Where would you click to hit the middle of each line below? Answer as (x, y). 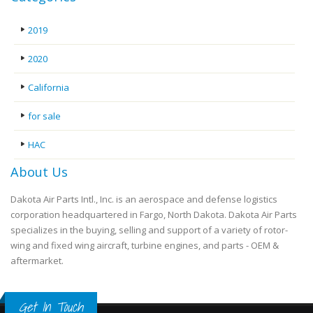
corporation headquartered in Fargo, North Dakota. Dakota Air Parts (154, 214)
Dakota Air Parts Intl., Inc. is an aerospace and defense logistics (144, 199)
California (49, 87)
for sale (44, 116)
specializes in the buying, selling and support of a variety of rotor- (149, 230)
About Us (39, 172)
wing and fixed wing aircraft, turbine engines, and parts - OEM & (145, 245)
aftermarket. (37, 260)
